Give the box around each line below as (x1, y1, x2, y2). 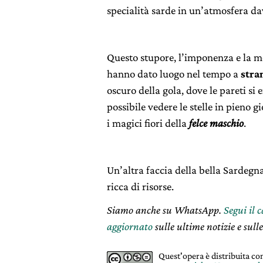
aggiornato (107, 220, 153, 233)
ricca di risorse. (107, 180, 174, 193)
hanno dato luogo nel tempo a (107, 68, 241, 80)
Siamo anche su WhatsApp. (107, 204, 224, 217)
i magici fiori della (107, 117, 189, 130)
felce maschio (189, 117, 244, 130)
